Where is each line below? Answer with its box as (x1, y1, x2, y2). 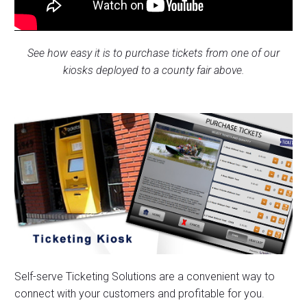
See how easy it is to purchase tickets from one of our (27, 46, 280, 60)
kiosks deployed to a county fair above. (62, 63, 245, 77)
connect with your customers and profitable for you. (14, 287, 265, 301)
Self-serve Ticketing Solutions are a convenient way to (14, 270, 275, 284)
